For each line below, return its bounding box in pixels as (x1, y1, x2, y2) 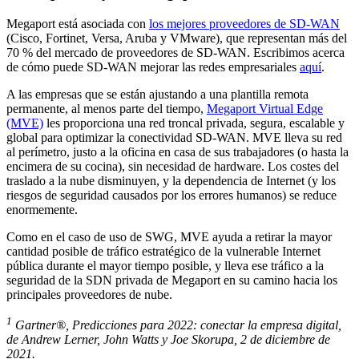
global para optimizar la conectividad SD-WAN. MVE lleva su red (6, 131, 342, 145)
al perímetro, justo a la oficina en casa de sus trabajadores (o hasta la (6, 145, 349, 159)
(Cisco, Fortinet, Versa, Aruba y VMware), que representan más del (6, 31, 347, 46)
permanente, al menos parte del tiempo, (6, 102, 207, 116)
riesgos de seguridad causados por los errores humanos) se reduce (6, 188, 337, 203)
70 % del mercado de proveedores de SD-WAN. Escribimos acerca (6, 46, 345, 60)
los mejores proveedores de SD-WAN (149, 17, 340, 31)
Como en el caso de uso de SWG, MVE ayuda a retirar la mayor (6, 230, 332, 244)
